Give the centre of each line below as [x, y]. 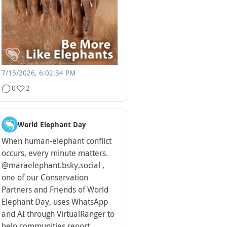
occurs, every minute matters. [55, 154]
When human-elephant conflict [56, 141]
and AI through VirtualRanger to [58, 214]
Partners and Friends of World [55, 190]
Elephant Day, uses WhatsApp [55, 202]
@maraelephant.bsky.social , [53, 166]
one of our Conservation [45, 178]
